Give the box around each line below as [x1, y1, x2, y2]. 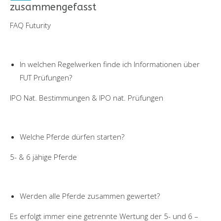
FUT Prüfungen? [20, 72, 72, 82]
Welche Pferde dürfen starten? [20, 131, 124, 142]
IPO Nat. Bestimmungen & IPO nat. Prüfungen [10, 92, 163, 103]
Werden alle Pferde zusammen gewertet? [20, 190, 160, 201]
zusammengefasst [10, 1, 96, 13]
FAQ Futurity [10, 20, 51, 30]
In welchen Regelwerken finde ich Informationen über [20, 59, 200, 69]
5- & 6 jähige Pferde [10, 151, 77, 162]
